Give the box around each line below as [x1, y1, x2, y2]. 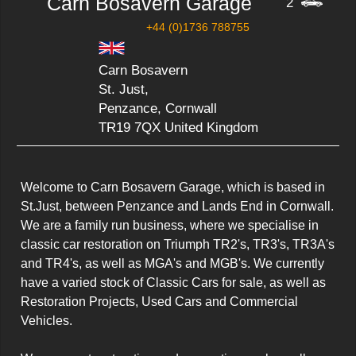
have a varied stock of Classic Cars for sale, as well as [21, 276, 326, 289]
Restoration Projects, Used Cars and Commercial [21, 295, 298, 308]
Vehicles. [21, 314, 72, 327]
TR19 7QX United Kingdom [98, 120, 258, 135]
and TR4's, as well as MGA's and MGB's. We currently [21, 257, 324, 270]
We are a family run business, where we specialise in [21, 219, 319, 232]
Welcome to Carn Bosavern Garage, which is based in [21, 180, 325, 194]
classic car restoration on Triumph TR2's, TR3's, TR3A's [21, 238, 335, 251]
